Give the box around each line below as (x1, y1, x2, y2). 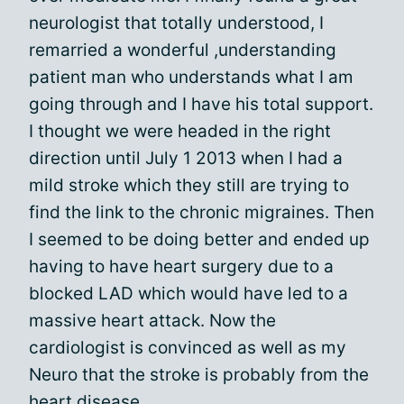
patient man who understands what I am (29, 67, 353, 87)
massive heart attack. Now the (29, 310, 276, 331)
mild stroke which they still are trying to (29, 175, 349, 196)
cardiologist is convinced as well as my (29, 337, 346, 358)
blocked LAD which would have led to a (29, 283, 348, 304)
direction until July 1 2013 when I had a (29, 148, 343, 169)
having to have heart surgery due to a (29, 256, 334, 277)
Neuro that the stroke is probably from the (29, 364, 369, 385)
